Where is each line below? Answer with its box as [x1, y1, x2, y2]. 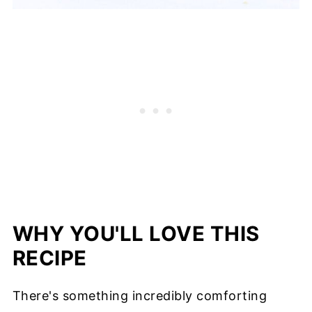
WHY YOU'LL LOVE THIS [12, 221, 260, 246]
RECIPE [12, 246, 87, 270]
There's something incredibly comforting [12, 288, 267, 303]
